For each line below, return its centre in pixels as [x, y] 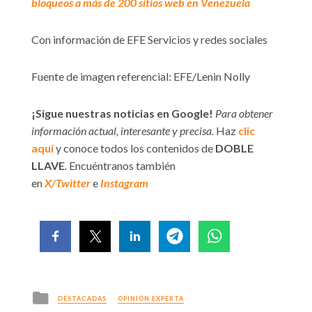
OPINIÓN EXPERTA [151, 298]
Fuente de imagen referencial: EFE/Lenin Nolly [141, 76]
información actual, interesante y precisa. [123, 130]
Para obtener [244, 113]
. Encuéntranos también [120, 165]
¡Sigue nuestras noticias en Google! [122, 113]
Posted [69, 294]
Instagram [124, 182]
